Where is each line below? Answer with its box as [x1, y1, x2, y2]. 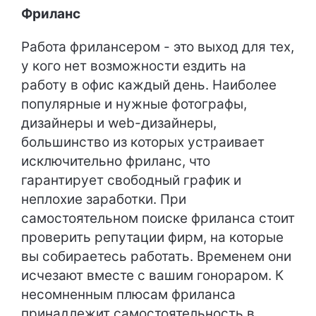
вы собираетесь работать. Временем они [21, 248, 291, 265]
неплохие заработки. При [21, 190, 186, 207]
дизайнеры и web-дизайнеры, [21, 114, 217, 131]
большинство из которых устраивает [21, 133, 265, 150]
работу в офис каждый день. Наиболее [21, 76, 276, 93]
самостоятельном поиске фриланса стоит [21, 209, 295, 226]
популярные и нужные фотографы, [21, 95, 247, 112]
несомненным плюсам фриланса [21, 286, 236, 303]
